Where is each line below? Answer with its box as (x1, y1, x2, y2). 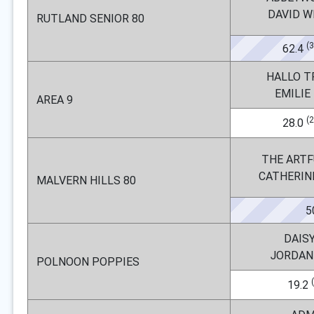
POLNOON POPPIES (36, 254, 139, 268)
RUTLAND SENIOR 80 (36, 11, 144, 25)
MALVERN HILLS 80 (36, 173, 136, 187)
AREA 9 (36, 93, 73, 107)
